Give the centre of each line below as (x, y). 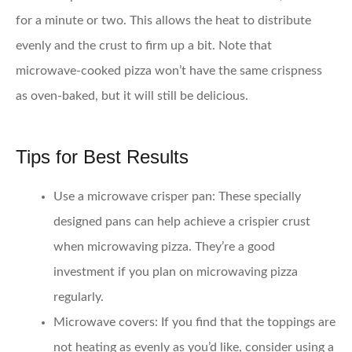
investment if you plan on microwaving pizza (176, 271)
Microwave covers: (106, 322)
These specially (258, 196)
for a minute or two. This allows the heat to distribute (163, 20)
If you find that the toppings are (247, 322)
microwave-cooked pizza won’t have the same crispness (169, 70)
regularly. (79, 297)
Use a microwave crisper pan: (134, 196)
